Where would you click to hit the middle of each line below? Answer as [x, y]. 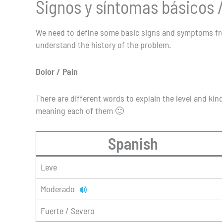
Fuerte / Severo [68, 210]
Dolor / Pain [57, 72]
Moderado [60, 189]
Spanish [133, 143]
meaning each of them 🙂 [80, 110]
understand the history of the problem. [103, 45]
